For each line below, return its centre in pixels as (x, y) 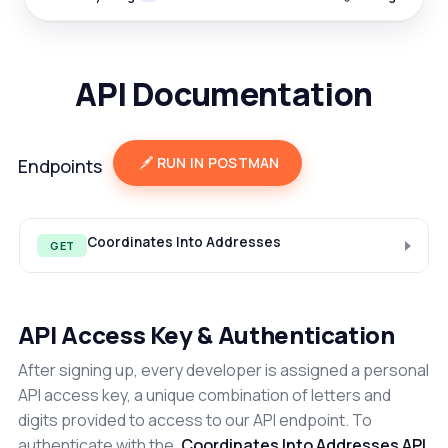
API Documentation (224, 93)
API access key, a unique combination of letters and (204, 395)
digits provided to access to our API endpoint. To (194, 420)
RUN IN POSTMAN (218, 163)
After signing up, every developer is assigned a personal (223, 370)
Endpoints (59, 166)
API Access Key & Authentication (206, 335)
